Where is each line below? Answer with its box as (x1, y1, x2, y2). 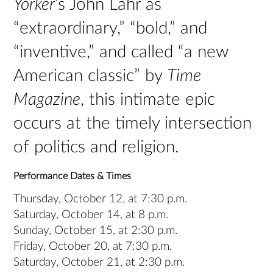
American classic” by (13, 66, 168, 84)
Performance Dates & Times (13, 171, 132, 181)
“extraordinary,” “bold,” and (13, 19, 208, 37)
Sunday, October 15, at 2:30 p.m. (13, 224, 178, 236)
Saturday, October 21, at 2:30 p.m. (13, 256, 185, 268)
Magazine (13, 90, 81, 108)
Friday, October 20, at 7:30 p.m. (13, 240, 172, 252)
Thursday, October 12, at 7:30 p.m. (13, 193, 188, 205)
